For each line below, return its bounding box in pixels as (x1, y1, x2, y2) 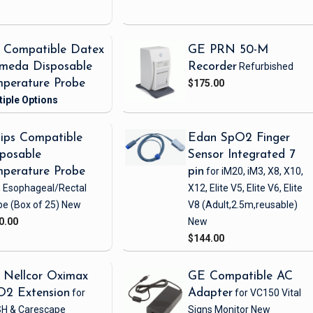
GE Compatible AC (188, 270, 293, 283)
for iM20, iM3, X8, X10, (204, 166, 304, 177)
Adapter (188, 287, 233, 300)
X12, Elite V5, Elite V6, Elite (188, 182, 303, 194)
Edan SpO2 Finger (188, 132, 291, 145)
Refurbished (239, 61, 294, 73)
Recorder (188, 61, 238, 73)
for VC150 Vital (233, 287, 302, 299)
